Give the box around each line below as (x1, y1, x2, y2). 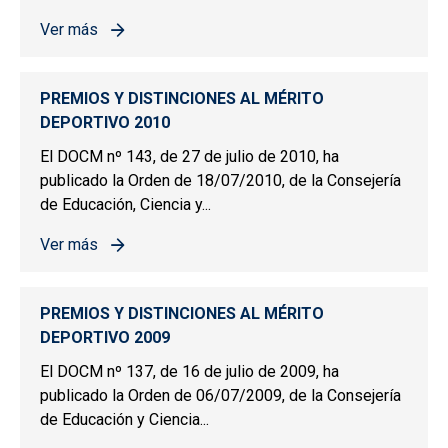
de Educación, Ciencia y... (40, 195, 211, 215)
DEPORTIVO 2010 (40, 113, 170, 133)
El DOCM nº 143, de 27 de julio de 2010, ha (40, 147, 339, 167)
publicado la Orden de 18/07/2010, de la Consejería (40, 171, 401, 191)
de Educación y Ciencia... (40, 410, 209, 430)
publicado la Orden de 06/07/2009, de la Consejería (40, 386, 401, 406)
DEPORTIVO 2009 (40, 328, 170, 348)
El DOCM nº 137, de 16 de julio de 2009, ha (40, 362, 339, 382)
